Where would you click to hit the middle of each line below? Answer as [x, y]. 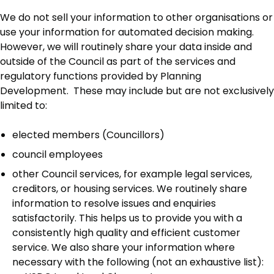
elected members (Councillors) [88, 135]
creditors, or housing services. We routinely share [130, 189]
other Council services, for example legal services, [132, 174]
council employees [57, 155]
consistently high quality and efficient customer [126, 233]
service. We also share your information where [124, 248]
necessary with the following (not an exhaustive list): [138, 262]
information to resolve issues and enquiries [114, 204]
